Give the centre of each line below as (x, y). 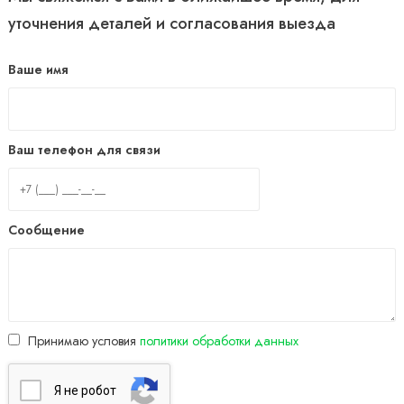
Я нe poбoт (85, 390)
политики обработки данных (219, 340)
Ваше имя (38, 69)
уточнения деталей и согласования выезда (172, 23)
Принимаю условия (84, 340)
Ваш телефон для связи (84, 149)
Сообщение (46, 230)
